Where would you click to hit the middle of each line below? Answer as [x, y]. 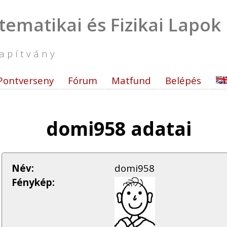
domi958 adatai [119, 128]
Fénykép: [33, 182]
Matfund [131, 80]
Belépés [183, 80]
